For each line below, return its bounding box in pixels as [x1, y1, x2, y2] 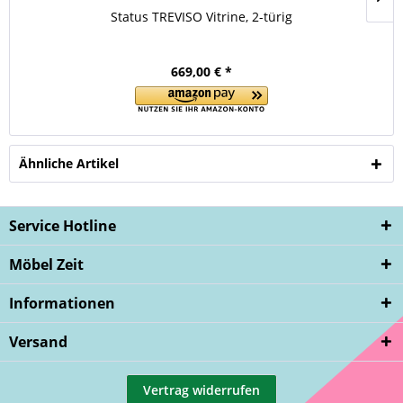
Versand [9, 332, 67, 352]
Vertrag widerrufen [143, 381, 260, 399]
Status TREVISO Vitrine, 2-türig [111, 8, 292, 25]
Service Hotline [9, 216, 116, 236]
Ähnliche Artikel [19, 155, 119, 172]
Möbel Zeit [9, 255, 84, 274]
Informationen [9, 293, 115, 313]
